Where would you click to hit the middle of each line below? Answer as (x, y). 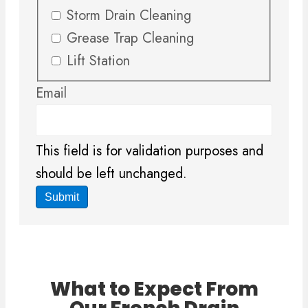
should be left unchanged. (111, 174)
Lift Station (98, 60)
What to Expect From (154, 289)
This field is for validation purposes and (150, 151)
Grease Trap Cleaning (130, 38)
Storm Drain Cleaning (129, 15)
